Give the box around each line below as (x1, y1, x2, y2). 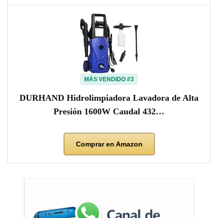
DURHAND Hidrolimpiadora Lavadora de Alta (19, 92, 199, 103)
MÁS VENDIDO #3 (84, 75, 134, 83)
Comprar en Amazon (75, 140, 143, 148)
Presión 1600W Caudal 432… (54, 106, 164, 116)
